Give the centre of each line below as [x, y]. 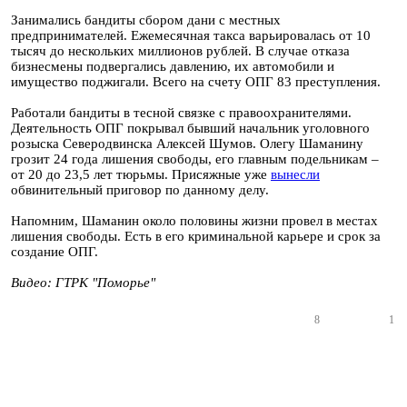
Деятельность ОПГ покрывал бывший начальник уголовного [190, 128]
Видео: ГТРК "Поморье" [83, 283]
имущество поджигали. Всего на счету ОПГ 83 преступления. [196, 82]
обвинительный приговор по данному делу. [142, 190]
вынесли [295, 174]
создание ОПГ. [55, 252]
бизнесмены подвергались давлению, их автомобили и [173, 66]
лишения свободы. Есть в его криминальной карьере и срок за [196, 236]
